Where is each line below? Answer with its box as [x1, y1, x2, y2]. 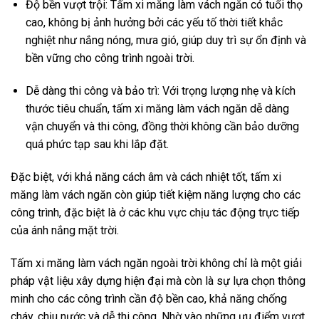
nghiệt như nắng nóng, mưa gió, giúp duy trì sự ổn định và [25, 33, 306, 48]
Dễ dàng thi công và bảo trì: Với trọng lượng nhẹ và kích [25, 84, 296, 98]
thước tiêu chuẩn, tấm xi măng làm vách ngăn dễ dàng [25, 102, 289, 116]
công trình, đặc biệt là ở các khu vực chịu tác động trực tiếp [11, 205, 300, 219]
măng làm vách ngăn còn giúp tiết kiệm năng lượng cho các [11, 187, 300, 202]
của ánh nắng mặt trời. [11, 223, 119, 237]
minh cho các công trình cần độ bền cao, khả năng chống [11, 291, 287, 305]
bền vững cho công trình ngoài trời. [25, 51, 194, 66]
